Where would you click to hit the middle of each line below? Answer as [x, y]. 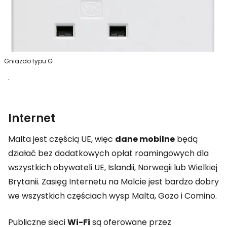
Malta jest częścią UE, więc [62, 139]
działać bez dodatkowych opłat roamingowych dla [108, 154]
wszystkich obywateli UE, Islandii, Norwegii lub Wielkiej [113, 168]
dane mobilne [145, 139]
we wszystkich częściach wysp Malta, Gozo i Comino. [112, 196]
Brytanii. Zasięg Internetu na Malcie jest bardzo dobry [113, 182]
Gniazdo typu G [28, 61]
